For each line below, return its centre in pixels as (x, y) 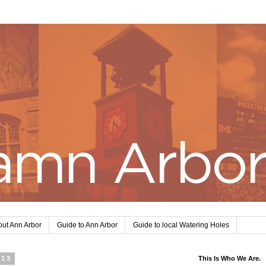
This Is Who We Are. (229, 259)
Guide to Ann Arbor (87, 225)
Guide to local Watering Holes (181, 225)
